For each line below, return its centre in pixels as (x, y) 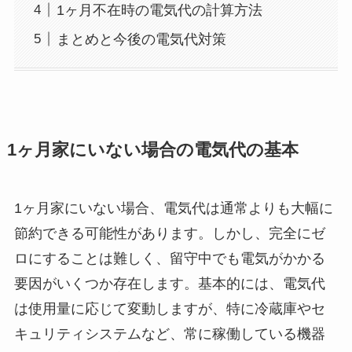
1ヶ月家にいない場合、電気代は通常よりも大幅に (173, 208)
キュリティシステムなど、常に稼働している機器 (169, 334)
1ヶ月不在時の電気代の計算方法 (159, 10)
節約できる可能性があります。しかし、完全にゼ (169, 233)
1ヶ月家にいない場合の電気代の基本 (152, 150)
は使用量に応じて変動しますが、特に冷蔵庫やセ (169, 308)
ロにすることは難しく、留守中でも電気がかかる (169, 258)
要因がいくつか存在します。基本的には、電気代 (169, 283)
